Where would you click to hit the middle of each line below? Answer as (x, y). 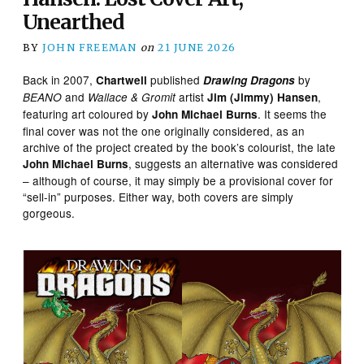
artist (192, 96)
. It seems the (292, 113)
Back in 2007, (60, 79)
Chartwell (122, 80)
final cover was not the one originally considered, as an (164, 130)
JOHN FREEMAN (89, 47)
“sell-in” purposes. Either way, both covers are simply (158, 196)
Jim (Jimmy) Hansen (263, 97)
